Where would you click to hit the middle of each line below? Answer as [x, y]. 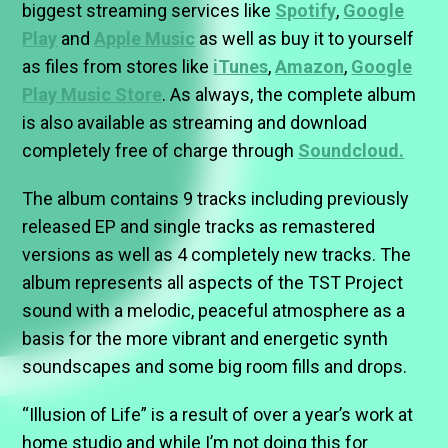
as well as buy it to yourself [305, 39]
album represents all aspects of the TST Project [213, 283]
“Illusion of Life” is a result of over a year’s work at [218, 415]
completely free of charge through [160, 151]
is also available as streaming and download [195, 123]
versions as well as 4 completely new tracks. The [217, 255]
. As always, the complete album [289, 95]
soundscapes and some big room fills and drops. [215, 367]
